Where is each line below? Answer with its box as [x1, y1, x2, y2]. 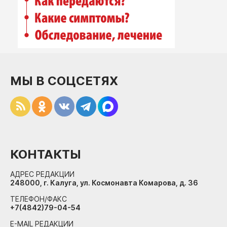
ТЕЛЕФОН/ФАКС [10, 195, 67, 203]
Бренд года [32, 28, 81, 38]
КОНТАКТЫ [10, 147, 81, 162]
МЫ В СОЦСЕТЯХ [10, 73, 118, 88]
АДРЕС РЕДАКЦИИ [10, 170, 74, 178]
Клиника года [32, 13, 89, 23]
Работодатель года [32, 43, 116, 53]
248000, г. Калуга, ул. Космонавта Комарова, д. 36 [10, 178, 198, 187]
